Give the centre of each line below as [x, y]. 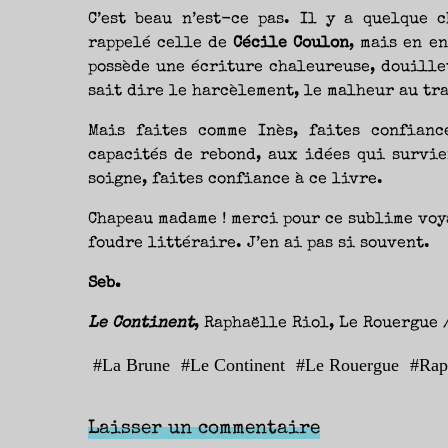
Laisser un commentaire [204, 429]
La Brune [136, 365]
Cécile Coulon [291, 44]
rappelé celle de [161, 44]
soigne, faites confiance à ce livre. [238, 180]
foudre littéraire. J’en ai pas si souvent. [259, 244]
